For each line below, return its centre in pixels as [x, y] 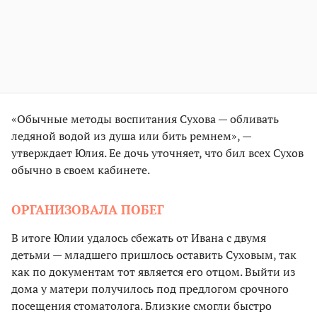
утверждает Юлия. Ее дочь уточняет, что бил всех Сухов [157, 153]
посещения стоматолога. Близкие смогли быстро [142, 306]
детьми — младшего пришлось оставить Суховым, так [154, 255]
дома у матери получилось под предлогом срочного [150, 289]
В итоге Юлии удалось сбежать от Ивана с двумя [139, 238]
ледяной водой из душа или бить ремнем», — [131, 136]
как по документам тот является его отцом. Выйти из [154, 272]
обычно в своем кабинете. [81, 170]
